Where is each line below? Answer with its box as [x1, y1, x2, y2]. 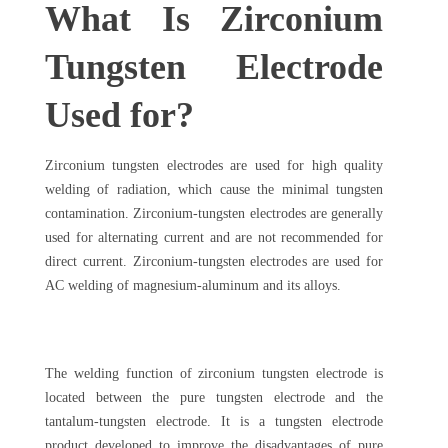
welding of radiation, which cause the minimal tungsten [45, 182, 383, 197]
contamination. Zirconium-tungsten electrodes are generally [45, 206, 383, 221]
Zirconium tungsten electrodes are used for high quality [45, 158, 383, 173]
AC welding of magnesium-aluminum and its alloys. [45, 278, 341, 293]
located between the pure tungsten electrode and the [45, 390, 383, 405]
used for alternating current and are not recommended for [45, 230, 383, 245]
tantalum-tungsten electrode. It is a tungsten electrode [45, 414, 383, 429]
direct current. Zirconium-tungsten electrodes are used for [45, 254, 383, 269]
